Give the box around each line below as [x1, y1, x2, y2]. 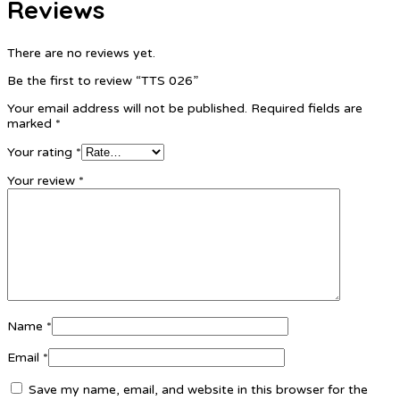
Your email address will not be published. [7, 101, 247, 117]
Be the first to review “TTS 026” [7, 73, 198, 89]
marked [7, 116, 55, 132]
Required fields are [251, 101, 362, 117]
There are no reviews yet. [7, 46, 155, 62]
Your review [7, 173, 79, 189]
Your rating [7, 145, 76, 161]
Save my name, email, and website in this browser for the [29, 382, 368, 398]
